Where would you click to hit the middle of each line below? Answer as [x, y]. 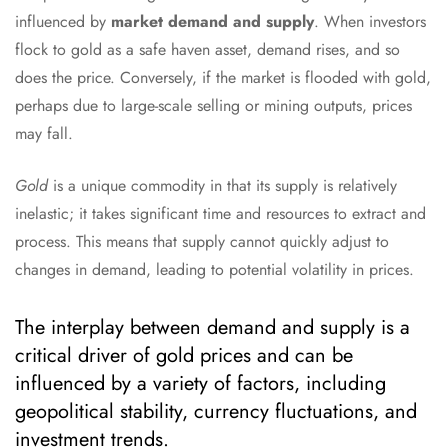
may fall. [44, 134]
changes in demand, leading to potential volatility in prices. [214, 270]
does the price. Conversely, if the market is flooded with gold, [223, 78]
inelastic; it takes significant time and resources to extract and [220, 214]
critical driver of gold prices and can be [184, 356]
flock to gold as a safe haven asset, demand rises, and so [207, 50]
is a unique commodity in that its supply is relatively [222, 186]
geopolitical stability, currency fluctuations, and [216, 412]
